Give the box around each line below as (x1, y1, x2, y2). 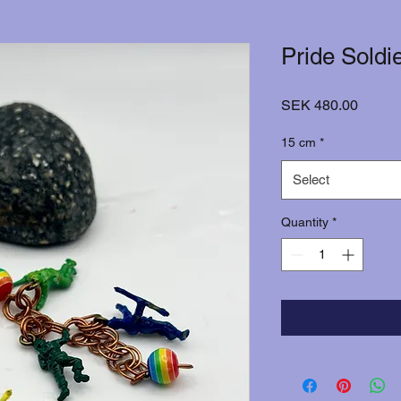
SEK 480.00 (281, 97, 358, 114)
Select (293, 172, 329, 187)
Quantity (281, 215, 328, 229)
